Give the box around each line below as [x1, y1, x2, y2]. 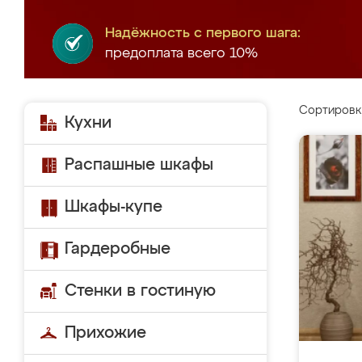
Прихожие [65, 325, 146, 341]
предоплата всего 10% [105, 47, 258, 61]
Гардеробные [65, 241, 170, 257]
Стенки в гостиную [65, 283, 216, 299]
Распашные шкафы [65, 157, 213, 173]
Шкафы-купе [65, 199, 162, 215]
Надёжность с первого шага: [105, 27, 301, 40]
